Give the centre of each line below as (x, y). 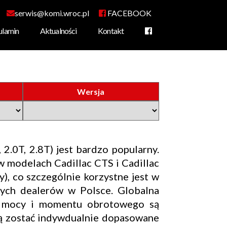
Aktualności (59, 31)
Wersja (91, 91)
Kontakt (111, 31)
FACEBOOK (129, 13)
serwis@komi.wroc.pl (52, 13)
